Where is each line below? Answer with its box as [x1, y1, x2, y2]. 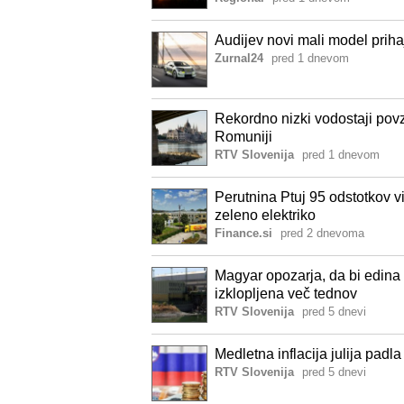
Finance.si [215, 225, 272, 240]
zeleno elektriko [215, 207, 316, 223]
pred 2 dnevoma [280, 225, 364, 240]
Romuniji [215, 128, 272, 144]
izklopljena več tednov [215, 285, 357, 301]
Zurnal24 [215, 50, 263, 65]
